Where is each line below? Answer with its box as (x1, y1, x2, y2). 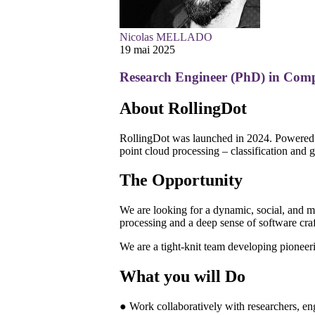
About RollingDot (120, 98, 247, 117)
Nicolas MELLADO (120, 31, 212, 43)
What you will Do (120, 267, 245, 286)
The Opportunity (120, 171, 243, 190)
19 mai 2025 (120, 44, 175, 56)
